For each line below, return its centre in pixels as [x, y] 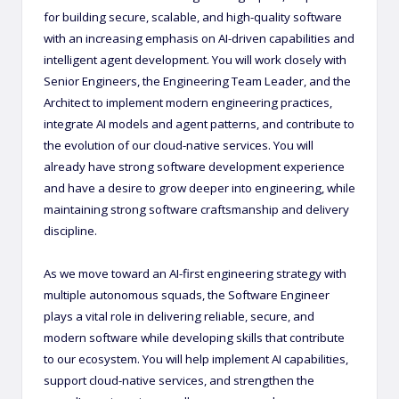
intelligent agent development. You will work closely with [195, 59]
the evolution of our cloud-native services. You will [179, 145]
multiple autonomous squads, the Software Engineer [187, 294]
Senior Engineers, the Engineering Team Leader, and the [197, 81]
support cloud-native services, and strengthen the [179, 380]
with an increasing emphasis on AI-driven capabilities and [199, 38]
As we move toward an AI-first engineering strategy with [195, 273]
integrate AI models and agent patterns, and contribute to [199, 123]
